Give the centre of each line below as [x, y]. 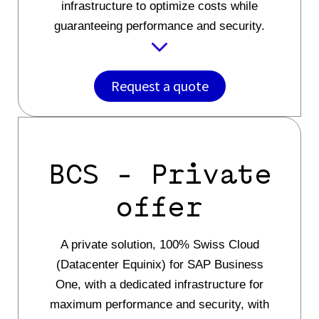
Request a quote [159, 85]
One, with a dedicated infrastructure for [159, 284]
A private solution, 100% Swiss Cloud [159, 244]
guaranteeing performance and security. [159, 26]
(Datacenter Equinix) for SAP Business [159, 264]
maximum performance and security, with [159, 304]
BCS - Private [159, 175]
